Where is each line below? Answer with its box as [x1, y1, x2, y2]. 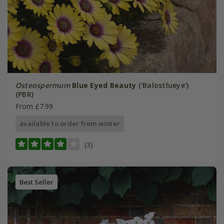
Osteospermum [15, 80, 70, 90]
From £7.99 [15, 101, 53, 111]
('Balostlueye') [136, 80, 189, 90]
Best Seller [19, 177, 53, 187]
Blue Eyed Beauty [72, 80, 136, 90]
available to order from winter [19, 118, 120, 128]
